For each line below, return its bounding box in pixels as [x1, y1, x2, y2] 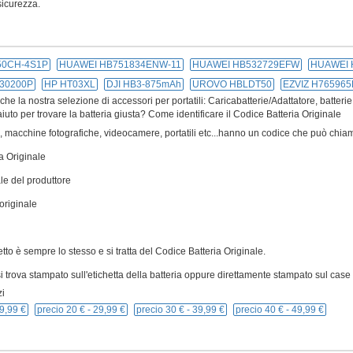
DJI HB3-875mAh [106, 79, 181, 90]
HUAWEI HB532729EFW [192, 59, 299, 70]
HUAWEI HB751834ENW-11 [59, 59, 181, 70]
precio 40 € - [236, 304, 292, 315]
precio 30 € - [136, 304, 192, 315]
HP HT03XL [44, 79, 95, 90]
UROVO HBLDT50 [192, 79, 272, 90]
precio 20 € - [37, 304, 93, 315]
